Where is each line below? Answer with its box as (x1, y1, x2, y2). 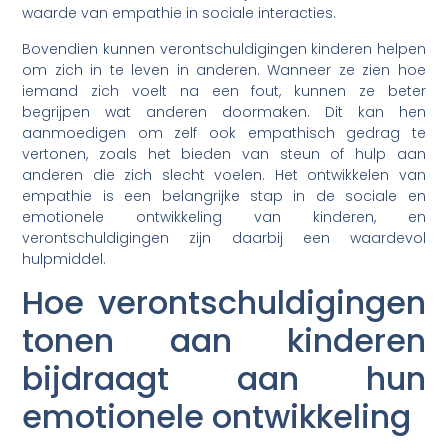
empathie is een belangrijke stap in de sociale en (22, 185, 426, 206)
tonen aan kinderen (22, 318, 426, 364)
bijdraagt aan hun (22, 356, 426, 402)
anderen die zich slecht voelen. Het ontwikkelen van (22, 164, 426, 185)
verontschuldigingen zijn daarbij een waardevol (22, 227, 426, 248)
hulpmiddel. (22, 248, 107, 269)
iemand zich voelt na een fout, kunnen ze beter (22, 80, 426, 101)
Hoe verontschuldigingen (22, 280, 426, 326)
